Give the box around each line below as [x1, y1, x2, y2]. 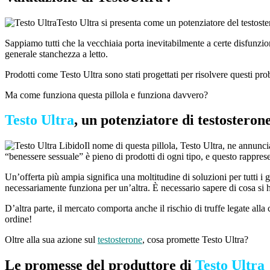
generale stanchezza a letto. [5, 48, 108, 59]
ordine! [5, 214, 32, 225]
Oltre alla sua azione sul [5, 234, 98, 245]
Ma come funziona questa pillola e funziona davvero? [5, 89, 208, 100]
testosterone [98, 234, 142, 245]
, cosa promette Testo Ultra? [142, 234, 248, 245]
